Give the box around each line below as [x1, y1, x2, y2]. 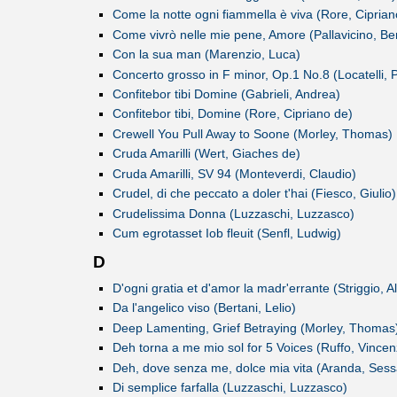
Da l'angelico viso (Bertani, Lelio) [112, 300, 296, 315]
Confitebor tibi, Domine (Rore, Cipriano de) [112, 106, 353, 121]
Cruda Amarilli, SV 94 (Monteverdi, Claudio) [112, 166, 356, 181]
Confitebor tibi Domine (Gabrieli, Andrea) [112, 86, 340, 101]
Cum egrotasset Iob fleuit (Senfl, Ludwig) [112, 226, 341, 240]
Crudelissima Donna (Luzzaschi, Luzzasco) [112, 206, 354, 221]
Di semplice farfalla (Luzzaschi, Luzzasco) [112, 380, 347, 395]
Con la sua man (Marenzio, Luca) [112, 47, 300, 62]
